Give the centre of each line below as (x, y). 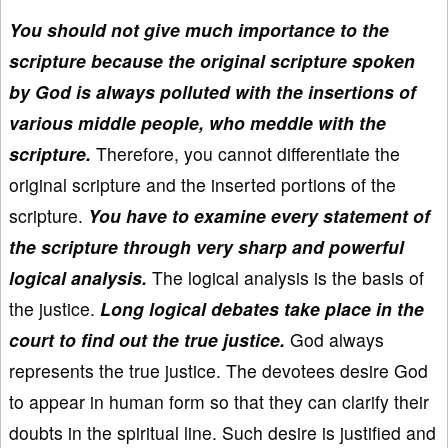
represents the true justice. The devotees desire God (218, 370)
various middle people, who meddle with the (197, 122)
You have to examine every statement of (259, 215)
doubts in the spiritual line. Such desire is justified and (222, 432)
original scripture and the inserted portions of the (202, 184)
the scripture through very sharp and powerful (206, 246)
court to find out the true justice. (147, 339)
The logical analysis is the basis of (285, 277)
